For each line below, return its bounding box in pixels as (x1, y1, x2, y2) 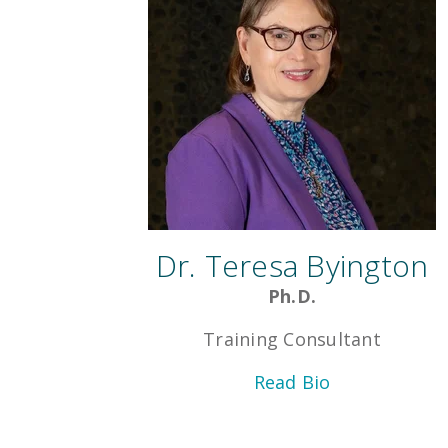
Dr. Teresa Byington (155, 245, 429, 287)
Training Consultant (203, 327, 381, 352)
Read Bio (253, 370, 331, 395)
